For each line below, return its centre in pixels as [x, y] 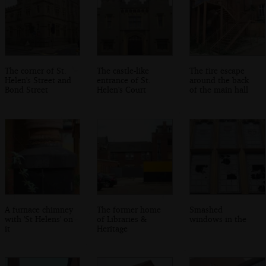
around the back [219, 80]
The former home [129, 209]
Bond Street [26, 90]
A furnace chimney [39, 209]
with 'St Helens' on [39, 218]
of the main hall [219, 90]
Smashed [206, 209]
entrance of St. [124, 80]
